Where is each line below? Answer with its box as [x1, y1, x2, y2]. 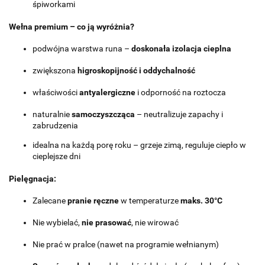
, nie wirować [131, 218, 179, 228]
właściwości [33, 88, 79, 98]
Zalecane [33, 196, 67, 206]
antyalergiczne [79, 88, 135, 98]
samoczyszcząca [72, 109, 135, 119]
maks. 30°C [180, 196, 222, 206]
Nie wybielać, [33, 218, 82, 228]
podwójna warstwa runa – [33, 44, 131, 54]
